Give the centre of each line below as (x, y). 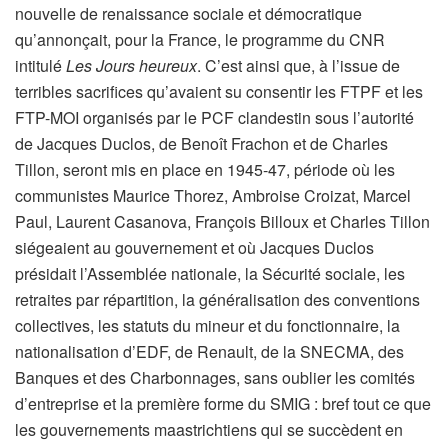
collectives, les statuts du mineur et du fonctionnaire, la (207, 325)
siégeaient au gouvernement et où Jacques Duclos (194, 247)
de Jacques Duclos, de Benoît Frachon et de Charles (201, 143)
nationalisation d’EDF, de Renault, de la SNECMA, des (209, 351)
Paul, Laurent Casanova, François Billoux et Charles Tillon (222, 221)
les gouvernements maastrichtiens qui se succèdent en (209, 429)
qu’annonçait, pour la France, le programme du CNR (200, 39)
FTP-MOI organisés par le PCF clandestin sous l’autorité (214, 117)
